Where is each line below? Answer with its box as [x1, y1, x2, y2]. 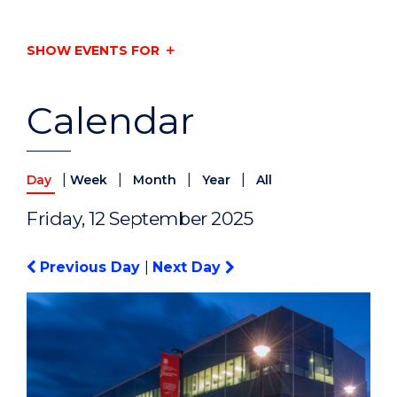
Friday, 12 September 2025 [27, 207, 253, 230]
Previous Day [35, 259, 144, 276]
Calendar [27, 97, 195, 144]
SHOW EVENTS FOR [27, 42, 160, 58]
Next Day [152, 259, 225, 276]
